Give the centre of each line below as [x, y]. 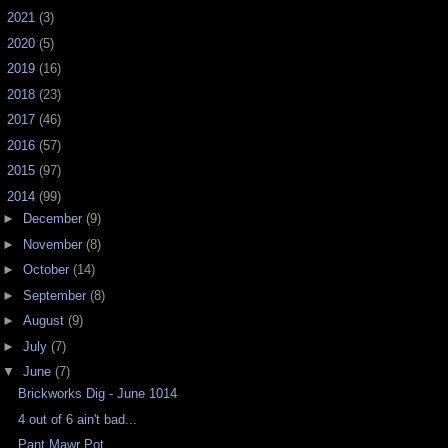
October [47, 270]
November [54, 244]
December [54, 219]
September [56, 295]
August [45, 321]
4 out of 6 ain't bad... [78, 419]
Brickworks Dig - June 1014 [98, 394]
